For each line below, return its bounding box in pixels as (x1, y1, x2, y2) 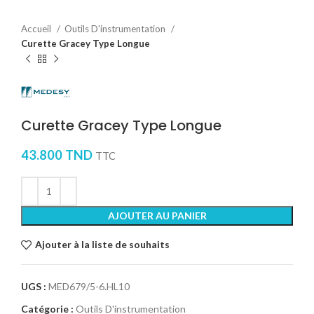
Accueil (21, 23, 53, 34)
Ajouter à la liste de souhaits (34, 238, 170, 251)
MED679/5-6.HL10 (48, 280, 130, 292)
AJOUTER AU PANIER (107, 209, 207, 221)
